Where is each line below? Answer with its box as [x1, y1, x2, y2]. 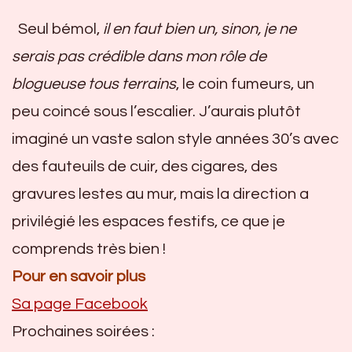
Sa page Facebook [12, 295, 148, 312]
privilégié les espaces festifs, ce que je [12, 213, 285, 229]
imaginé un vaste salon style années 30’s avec [12, 130, 339, 147]
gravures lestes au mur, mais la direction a [12, 185, 309, 202]
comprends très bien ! [12, 240, 166, 257]
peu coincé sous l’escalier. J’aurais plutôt [12, 103, 301, 119]
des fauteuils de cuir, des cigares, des [12, 158, 277, 174]
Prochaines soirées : [12, 323, 155, 339]
